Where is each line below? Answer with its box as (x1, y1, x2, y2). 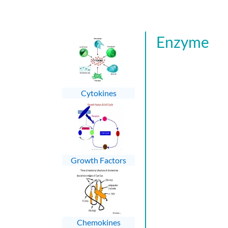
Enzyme (156, 32, 209, 51)
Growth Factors (71, 155, 126, 165)
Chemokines (76, 217, 121, 227)
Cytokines (80, 88, 117, 98)
